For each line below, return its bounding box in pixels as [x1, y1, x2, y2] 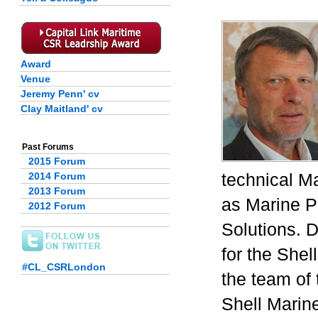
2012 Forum [28, 200, 85, 212]
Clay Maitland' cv [21, 103, 103, 114]
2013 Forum [28, 185, 85, 197]
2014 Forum [28, 170, 85, 182]
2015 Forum [28, 155, 85, 167]
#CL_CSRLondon [22, 261, 106, 273]
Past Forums [22, 142, 74, 152]
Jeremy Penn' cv [21, 88, 99, 99]
